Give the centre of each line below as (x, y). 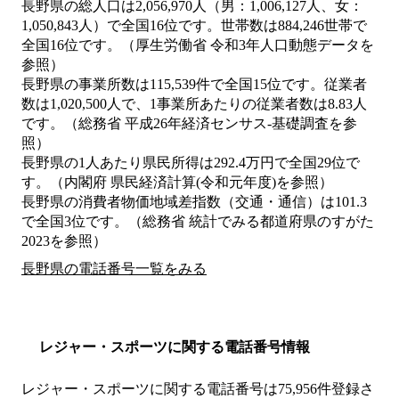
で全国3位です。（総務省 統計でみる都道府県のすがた (198, 222)
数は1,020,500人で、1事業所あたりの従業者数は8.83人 (194, 104)
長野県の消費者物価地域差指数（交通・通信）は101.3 (194, 202)
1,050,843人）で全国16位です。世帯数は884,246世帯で (194, 26)
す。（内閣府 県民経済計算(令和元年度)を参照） (177, 183)
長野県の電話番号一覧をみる (114, 269)
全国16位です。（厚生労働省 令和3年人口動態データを (198, 45)
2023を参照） (64, 241)
